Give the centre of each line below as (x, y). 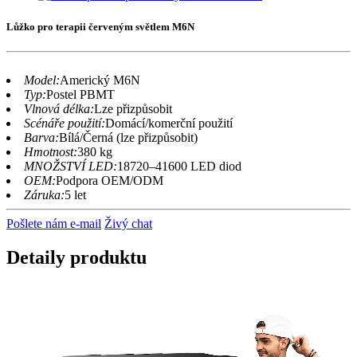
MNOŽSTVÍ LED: (71, 166)
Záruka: (44, 194)
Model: (42, 80)
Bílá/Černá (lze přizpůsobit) (128, 137)
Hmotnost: (51, 151)
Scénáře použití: (65, 123)
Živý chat (128, 223)
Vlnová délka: (59, 108)
